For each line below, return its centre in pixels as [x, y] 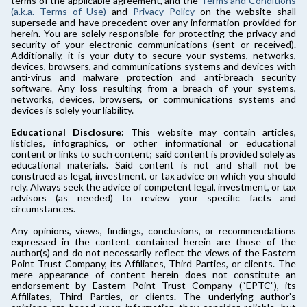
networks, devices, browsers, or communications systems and [153, 99]
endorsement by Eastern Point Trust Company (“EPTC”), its [153, 286]
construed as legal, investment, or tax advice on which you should [153, 176]
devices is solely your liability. [72, 110]
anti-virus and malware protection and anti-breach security [153, 77]
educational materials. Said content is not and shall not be [153, 165]
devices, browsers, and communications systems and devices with [153, 66]
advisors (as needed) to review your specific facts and [153, 198]
